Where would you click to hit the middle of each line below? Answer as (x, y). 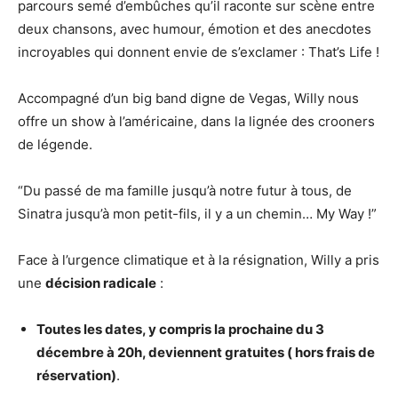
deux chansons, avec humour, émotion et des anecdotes (195, 29)
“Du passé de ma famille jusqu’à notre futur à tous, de (185, 191)
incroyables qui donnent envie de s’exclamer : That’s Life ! (199, 52)
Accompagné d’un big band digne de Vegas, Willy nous (188, 99)
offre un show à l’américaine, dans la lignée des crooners (196, 122)
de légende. (55, 145)
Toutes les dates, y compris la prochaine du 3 (180, 330)
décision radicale (101, 283)
